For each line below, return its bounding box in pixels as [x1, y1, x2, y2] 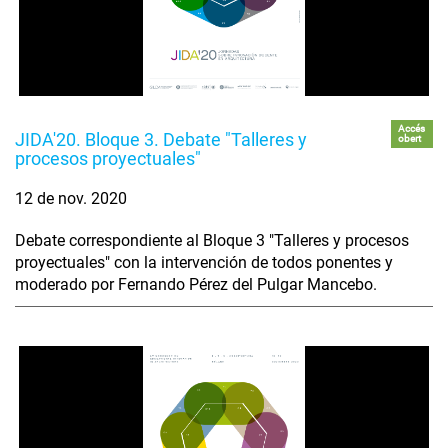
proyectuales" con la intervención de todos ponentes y [15, 252, 393, 272]
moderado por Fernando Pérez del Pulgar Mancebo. [15, 274, 377, 294]
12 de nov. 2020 [15, 188, 127, 208]
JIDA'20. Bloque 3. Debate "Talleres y [15, 128, 307, 150]
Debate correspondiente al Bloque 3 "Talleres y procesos [15, 230, 409, 250]
